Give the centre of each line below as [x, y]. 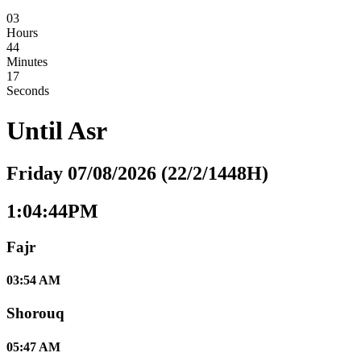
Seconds [28, 91]
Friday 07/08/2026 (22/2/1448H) [137, 174]
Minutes [27, 62]
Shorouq [35, 313]
